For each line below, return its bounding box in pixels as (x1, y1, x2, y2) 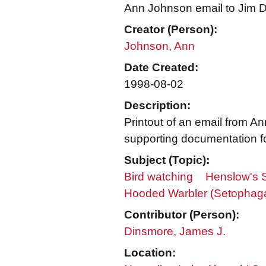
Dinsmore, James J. (124, 225, 226, 237)
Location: (124, 246, 176, 259)
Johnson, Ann (124, 40, 195, 52)
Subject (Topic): (124, 154, 210, 166)
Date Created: (124, 61, 198, 74)
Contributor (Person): (124, 208, 239, 221)
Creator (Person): (124, 23, 217, 36)
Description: (124, 99, 191, 112)
